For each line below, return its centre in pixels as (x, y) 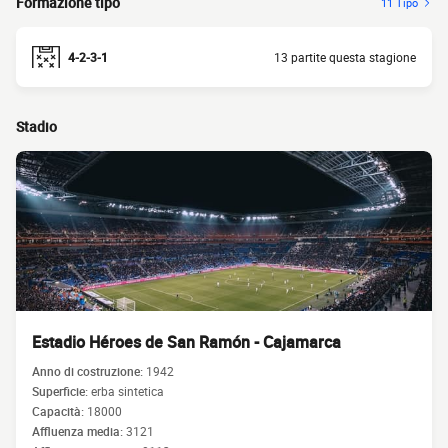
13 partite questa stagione (345, 57)
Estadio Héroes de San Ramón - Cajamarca (186, 342)
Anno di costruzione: (89, 371)
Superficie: (61, 391)
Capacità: (59, 411)
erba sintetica (127, 391)
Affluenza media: (79, 431)
